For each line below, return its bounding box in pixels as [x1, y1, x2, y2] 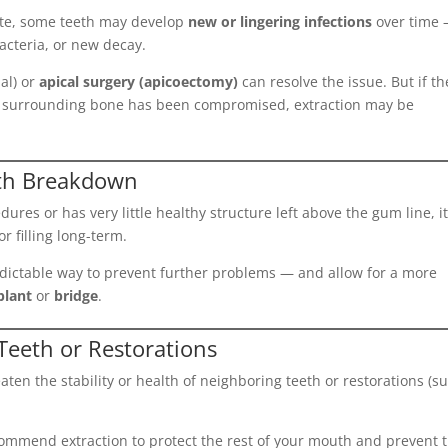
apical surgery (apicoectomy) [39, 72, 239, 91]
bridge [54, 286, 99, 305]
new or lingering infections [188, 12, 373, 31]
